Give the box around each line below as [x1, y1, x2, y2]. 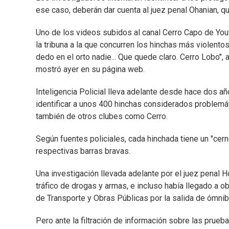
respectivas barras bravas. [36, 146, 130, 156]
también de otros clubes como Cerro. [36, 111, 168, 122]
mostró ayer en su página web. [36, 64, 145, 75]
